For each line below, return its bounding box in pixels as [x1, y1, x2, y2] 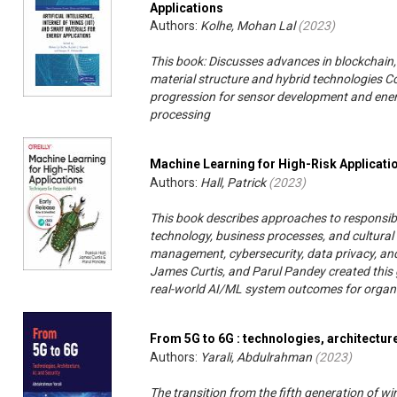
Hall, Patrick [200, 175, 267, 191]
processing [150, 107, 211, 122]
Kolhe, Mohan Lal [200, 19, 296, 34]
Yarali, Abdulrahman [200, 350, 313, 365]
